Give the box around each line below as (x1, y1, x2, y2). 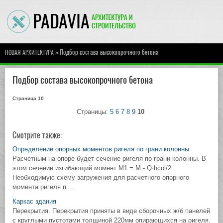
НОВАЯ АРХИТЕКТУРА (5, 48, 54, 56)
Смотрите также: (12, 130, 62, 140)
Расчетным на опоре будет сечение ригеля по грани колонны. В (12, 155, 206, 162)
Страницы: (77, 108, 110, 115)
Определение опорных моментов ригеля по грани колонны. (12, 145, 191, 153)
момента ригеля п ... (12, 183, 74, 191)
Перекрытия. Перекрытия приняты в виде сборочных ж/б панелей (12, 207, 210, 215)
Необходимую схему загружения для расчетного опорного (12, 174, 189, 181)
